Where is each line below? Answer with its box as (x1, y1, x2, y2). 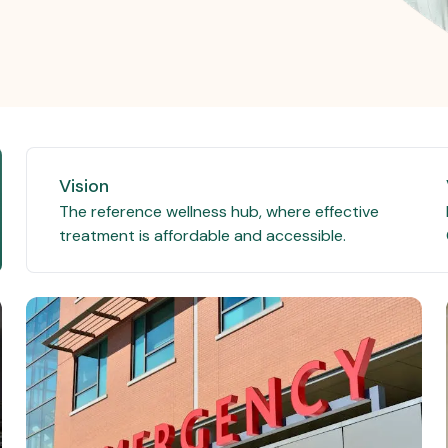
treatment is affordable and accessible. (59, 225, 347, 247)
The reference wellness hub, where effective (59, 201, 380, 223)
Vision (59, 174, 110, 199)
